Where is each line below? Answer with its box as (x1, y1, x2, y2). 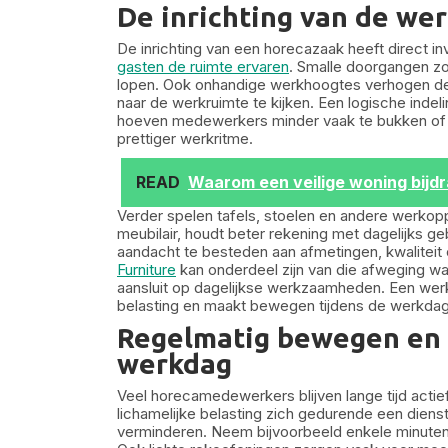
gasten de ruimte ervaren (117, 57, 289, 76)
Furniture (117, 260, 176, 279)
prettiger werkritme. (117, 129, 253, 148)
